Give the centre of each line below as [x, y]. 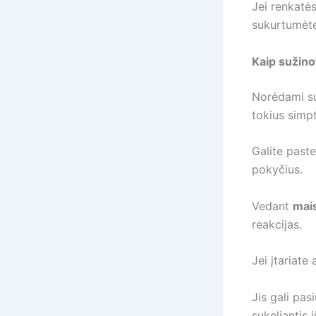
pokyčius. [277, 170]
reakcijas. [277, 224]
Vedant [272, 206]
